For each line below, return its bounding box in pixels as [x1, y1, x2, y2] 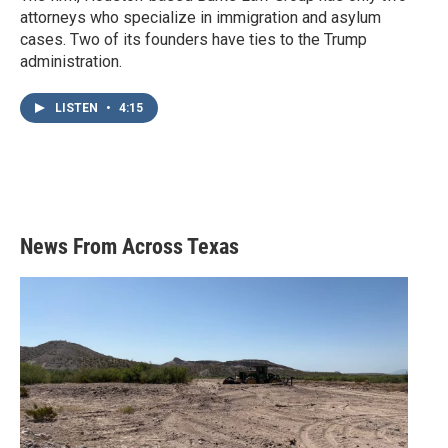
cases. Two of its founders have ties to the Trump [20, 30, 367, 50]
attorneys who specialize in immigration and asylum [20, 8, 381, 28]
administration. [20, 52, 122, 72]
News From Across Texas [20, 234, 239, 260]
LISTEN [55, 101, 101, 116]
